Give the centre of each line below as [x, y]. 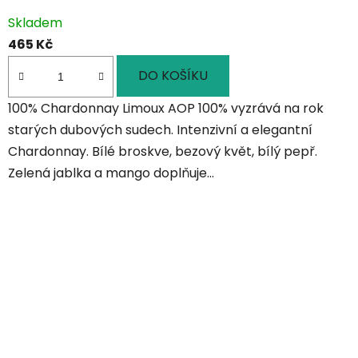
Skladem [35, 23]
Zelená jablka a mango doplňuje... [111, 173]
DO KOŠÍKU [173, 76]
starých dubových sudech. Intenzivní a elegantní [160, 129]
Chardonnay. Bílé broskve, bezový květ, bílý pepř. [163, 151]
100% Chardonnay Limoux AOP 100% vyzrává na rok [166, 108]
